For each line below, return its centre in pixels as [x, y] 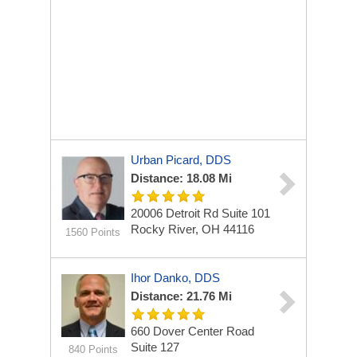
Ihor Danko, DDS [175, 278]
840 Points [93, 349]
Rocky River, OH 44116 [192, 229]
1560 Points [93, 232]
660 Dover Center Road [192, 331]
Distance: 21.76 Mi [181, 296]
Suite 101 [246, 213]
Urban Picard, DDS [181, 160]
